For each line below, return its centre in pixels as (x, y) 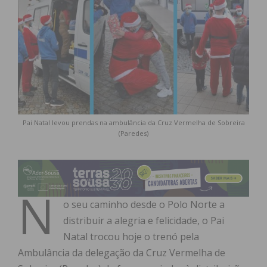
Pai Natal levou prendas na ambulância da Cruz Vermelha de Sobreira (133, 123)
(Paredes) (133, 133)
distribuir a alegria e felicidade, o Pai (144, 221)
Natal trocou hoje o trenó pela (131, 237)
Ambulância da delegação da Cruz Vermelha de (122, 253)
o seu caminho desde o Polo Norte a (144, 205)
